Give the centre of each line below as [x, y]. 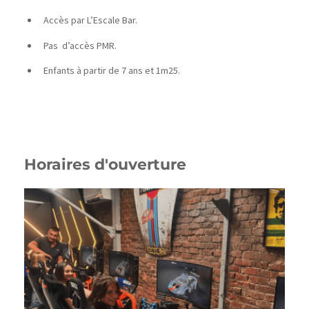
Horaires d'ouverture [105, 164]
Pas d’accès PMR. [80, 45]
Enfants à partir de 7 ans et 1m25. [112, 70]
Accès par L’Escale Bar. [90, 20]
